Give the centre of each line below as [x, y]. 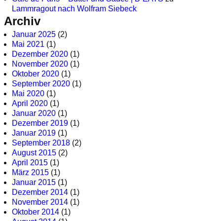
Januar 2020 [34, 113]
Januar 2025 [34, 35]
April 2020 [30, 104]
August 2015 [34, 153]
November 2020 [40, 64]
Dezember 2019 [40, 123]
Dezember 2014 [40, 192]
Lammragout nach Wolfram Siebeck [74, 8]
